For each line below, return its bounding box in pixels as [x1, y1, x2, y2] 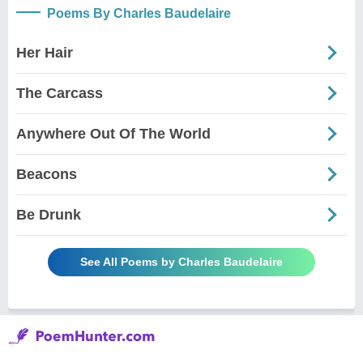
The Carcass [16, 84, 103, 101]
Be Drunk [16, 206, 81, 223]
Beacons [16, 165, 77, 182]
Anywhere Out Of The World [16, 125, 211, 142]
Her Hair [16, 44, 73, 61]
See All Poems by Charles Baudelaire [80, 254, 283, 268]
